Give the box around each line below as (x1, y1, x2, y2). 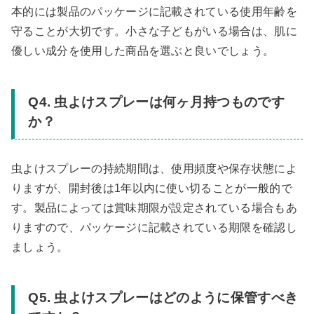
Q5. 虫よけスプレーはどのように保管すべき (28, 290, 299, 306)
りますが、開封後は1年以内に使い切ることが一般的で (11, 182, 293, 194)
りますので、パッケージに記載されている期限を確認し (11, 221, 298, 233)
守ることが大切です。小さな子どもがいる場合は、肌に (11, 25, 297, 38)
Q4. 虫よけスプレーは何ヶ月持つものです (28, 95, 285, 110)
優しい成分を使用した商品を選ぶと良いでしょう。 (11, 45, 275, 57)
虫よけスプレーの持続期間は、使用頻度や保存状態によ (11, 162, 297, 175)
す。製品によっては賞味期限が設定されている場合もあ (11, 201, 297, 214)
